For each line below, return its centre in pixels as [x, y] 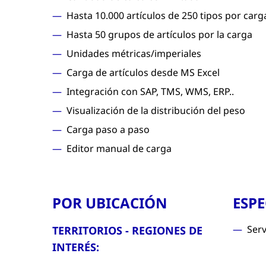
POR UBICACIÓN [110, 203]
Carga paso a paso [108, 129]
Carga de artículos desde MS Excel [143, 72]
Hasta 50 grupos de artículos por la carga [159, 34]
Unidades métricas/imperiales [134, 53]
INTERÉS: [76, 247]
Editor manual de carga [119, 148]
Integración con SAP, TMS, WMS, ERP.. [150, 91]
